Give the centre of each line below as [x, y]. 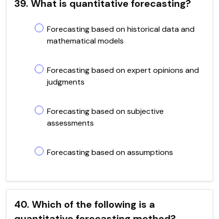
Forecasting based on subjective [105, 111]
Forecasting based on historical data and [121, 29]
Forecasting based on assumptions [110, 152]
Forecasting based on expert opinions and [123, 70]
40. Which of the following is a [85, 204]
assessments [70, 123]
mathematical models [85, 41]
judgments [66, 82]
